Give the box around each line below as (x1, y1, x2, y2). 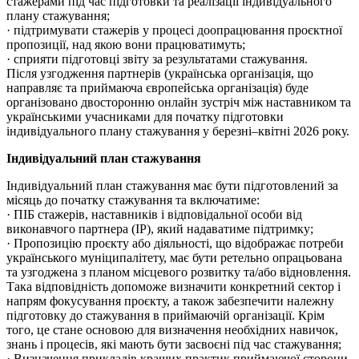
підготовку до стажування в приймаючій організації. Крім (6, 309, 325, 323)
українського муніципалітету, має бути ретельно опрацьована (6, 251, 342, 265)
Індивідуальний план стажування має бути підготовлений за (6, 179, 338, 193)
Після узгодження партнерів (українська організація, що (6, 67, 313, 81)
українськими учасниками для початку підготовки (6, 110, 284, 124)
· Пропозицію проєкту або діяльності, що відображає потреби (6, 236, 344, 251)
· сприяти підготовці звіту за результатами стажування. (6, 52, 308, 67)
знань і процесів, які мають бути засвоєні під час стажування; (6, 337, 341, 352)
